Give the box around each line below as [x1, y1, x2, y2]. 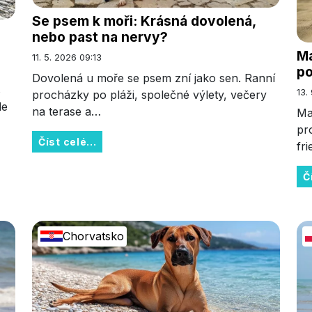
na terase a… [32, 104, 101, 119]
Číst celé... [38, 136, 97, 148]
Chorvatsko [63, 229, 124, 244]
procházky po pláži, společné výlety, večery [32, 88, 267, 102]
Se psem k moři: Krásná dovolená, [32, 13, 256, 30]
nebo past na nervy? [32, 29, 168, 46]
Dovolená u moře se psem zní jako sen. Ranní [32, 71, 275, 86]
